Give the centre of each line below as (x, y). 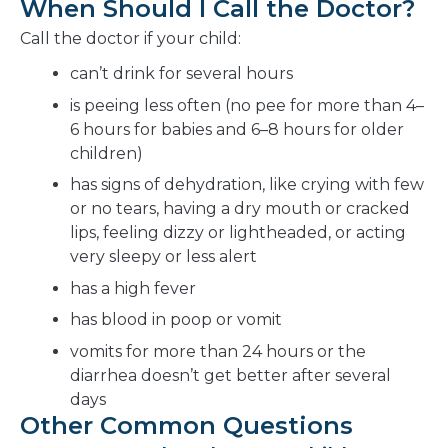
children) (106, 153)
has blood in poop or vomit (176, 320)
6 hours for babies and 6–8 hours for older (237, 129)
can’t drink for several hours (181, 74)
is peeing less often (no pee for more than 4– (247, 105)
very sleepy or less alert (163, 257)
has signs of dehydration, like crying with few (247, 185)
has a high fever (133, 288)
